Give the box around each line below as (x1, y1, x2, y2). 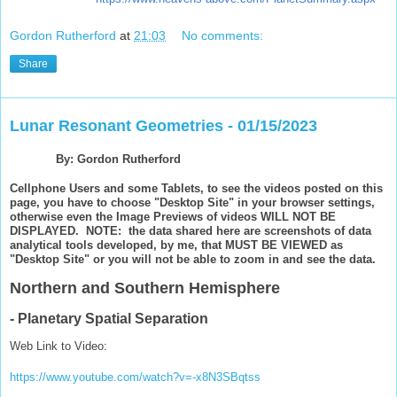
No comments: (182, 27, 264, 43)
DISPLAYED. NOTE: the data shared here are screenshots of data (10, 224, 371, 238)
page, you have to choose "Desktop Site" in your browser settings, (10, 196, 375, 210)
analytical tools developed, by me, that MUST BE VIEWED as (10, 238, 343, 253)
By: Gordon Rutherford (56, 152, 181, 167)
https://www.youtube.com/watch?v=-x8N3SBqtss (10, 370, 261, 385)
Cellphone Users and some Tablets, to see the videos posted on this (10, 182, 383, 196)
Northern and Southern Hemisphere (10, 279, 280, 298)
